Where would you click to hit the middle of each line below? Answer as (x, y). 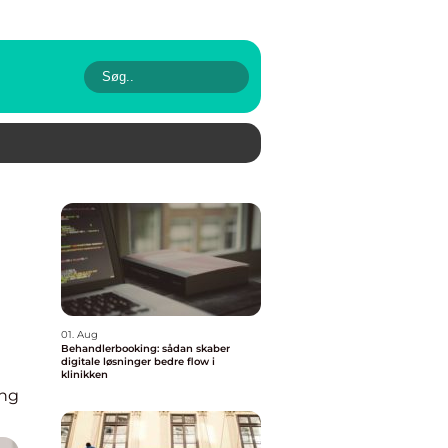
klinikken (84, 374)
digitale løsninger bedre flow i (138, 361)
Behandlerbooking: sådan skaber (145, 348)
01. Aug (79, 334)
